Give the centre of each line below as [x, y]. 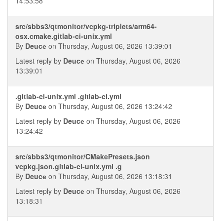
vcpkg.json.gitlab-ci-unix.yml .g [69, 166]
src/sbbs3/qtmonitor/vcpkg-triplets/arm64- [86, 26]
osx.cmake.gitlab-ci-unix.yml [64, 36]
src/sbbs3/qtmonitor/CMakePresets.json [83, 156]
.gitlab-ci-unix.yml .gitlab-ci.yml [68, 96]
